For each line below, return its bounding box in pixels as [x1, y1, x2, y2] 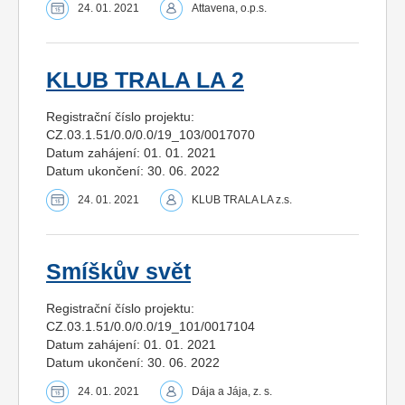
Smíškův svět [46, 259, 191, 285]
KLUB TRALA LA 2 [46, 68, 244, 93]
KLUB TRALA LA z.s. [192, 193, 292, 207]
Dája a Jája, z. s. [192, 385, 272, 399]
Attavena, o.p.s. [192, 2, 267, 15]
